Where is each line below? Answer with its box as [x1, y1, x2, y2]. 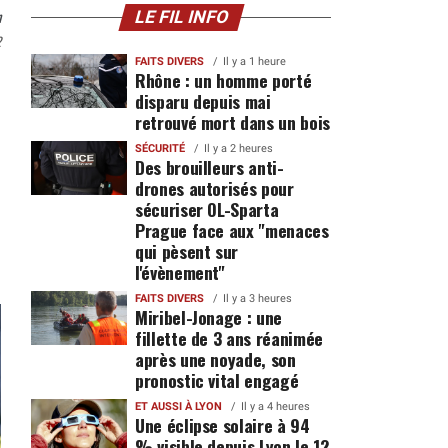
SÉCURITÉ [134, 142, 185, 155]
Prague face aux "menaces [134, 217, 329, 243]
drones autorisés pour [134, 175, 294, 201]
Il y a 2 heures [203, 142, 273, 155]
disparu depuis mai [134, 88, 271, 114]
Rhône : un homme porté [134, 67, 312, 93]
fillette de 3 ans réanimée [134, 325, 323, 351]
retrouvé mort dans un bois [134, 109, 330, 135]
